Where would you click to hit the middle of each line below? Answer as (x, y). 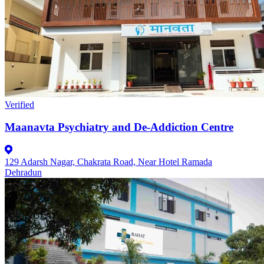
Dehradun (23, 173)
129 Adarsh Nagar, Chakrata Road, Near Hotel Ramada (108, 162)
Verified (19, 104)
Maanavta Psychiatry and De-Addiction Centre (119, 127)
